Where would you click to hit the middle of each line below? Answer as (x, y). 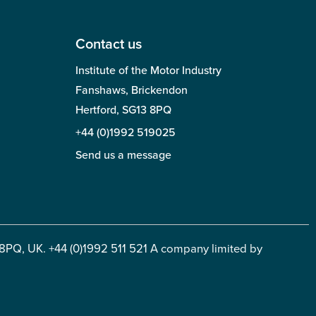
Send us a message (123, 155)
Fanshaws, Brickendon (132, 90)
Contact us (109, 44)
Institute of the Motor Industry (148, 70)
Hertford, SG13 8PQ (123, 110)
